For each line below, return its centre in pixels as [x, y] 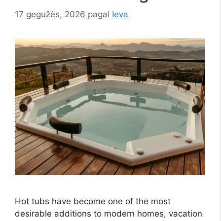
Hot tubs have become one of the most [93, 201]
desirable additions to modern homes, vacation [109, 213]
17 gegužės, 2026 [50, 15]
